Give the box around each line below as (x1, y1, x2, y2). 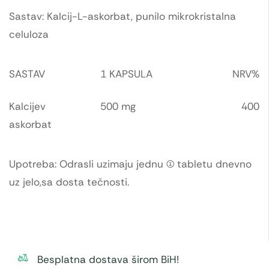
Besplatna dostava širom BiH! (37, 252, 179, 266)
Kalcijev (9, 99, 46, 113)
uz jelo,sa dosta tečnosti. (9, 175, 129, 189)
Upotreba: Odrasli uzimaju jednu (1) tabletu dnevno (9, 157, 252, 171)
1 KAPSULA (100, 67, 153, 80)
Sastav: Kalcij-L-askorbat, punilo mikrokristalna (9, 10, 236, 23)
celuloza (9, 28, 49, 41)
